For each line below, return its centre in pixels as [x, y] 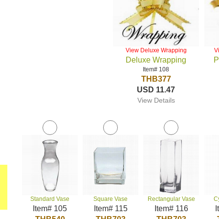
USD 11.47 [156, 90]
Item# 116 [171, 208]
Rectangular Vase [171, 199]
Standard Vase [50, 199]
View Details [156, 100]
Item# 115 [110, 208]
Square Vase [111, 199]
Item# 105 [50, 208]
